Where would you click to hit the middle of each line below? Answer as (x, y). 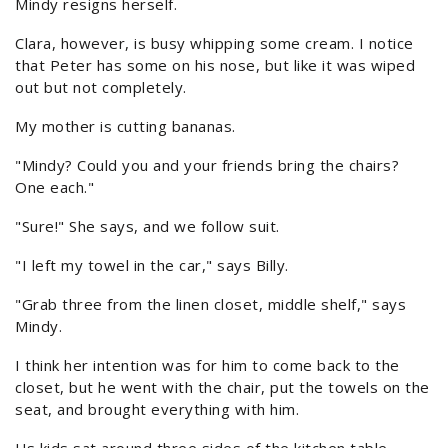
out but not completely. (101, 87)
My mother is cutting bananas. (125, 126)
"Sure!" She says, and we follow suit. (147, 226)
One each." (54, 187)
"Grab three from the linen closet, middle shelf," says (210, 304)
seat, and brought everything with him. (157, 409)
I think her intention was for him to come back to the (207, 365)
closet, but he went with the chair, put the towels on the (222, 387)
